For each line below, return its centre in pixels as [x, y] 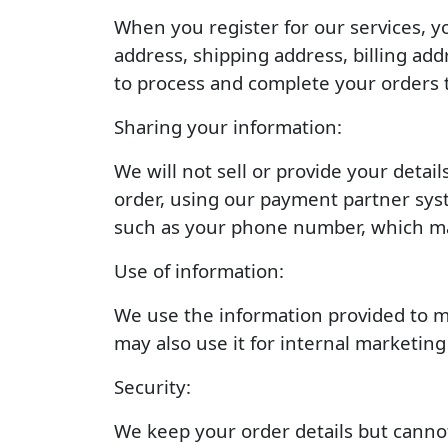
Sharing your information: [228, 126]
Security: [152, 386]
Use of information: [199, 270]
